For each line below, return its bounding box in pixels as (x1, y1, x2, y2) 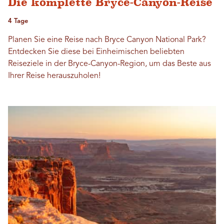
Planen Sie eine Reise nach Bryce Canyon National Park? (8, 36, 206, 44)
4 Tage (8, 18, 28, 25)
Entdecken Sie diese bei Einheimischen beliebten (8, 48, 184, 56)
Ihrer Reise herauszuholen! (8, 72, 100, 80)
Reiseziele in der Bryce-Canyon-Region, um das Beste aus (8, 60, 211, 68)
